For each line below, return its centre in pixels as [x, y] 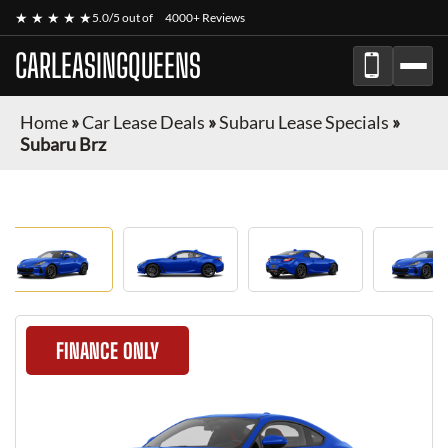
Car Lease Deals [143, 122]
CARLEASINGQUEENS [108, 66]
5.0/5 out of [123, 17]
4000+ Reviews [205, 17]
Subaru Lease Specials [304, 122]
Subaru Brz [63, 144]
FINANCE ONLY [107, 350]
